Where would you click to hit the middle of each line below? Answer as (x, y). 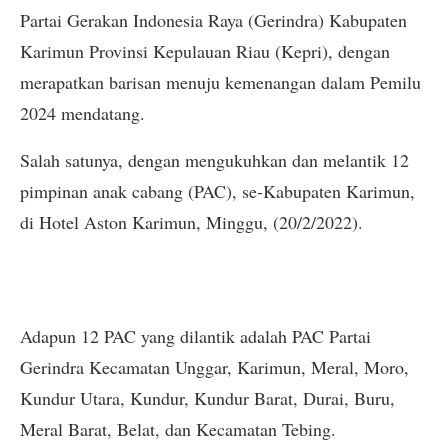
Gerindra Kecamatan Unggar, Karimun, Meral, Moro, (214, 366)
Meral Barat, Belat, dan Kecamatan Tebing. (178, 428)
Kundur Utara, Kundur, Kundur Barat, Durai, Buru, (207, 397)
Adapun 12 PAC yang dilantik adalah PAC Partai (195, 335)
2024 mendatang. (82, 113)
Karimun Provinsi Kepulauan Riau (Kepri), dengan (205, 51)
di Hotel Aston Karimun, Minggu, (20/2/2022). (191, 222)
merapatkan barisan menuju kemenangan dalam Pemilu (220, 82)
